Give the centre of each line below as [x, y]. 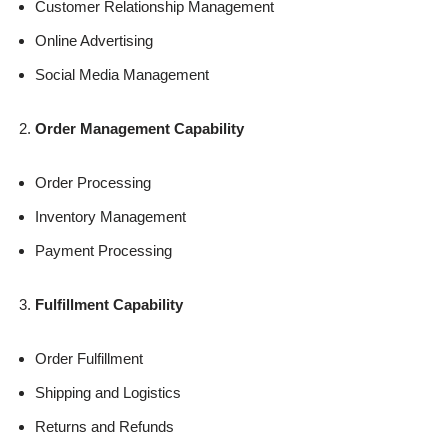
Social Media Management [122, 75]
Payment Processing [103, 251]
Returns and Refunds [104, 427]
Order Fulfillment [89, 359]
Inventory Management [110, 217]
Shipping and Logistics [108, 393]
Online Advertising [94, 41]
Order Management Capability [139, 129]
